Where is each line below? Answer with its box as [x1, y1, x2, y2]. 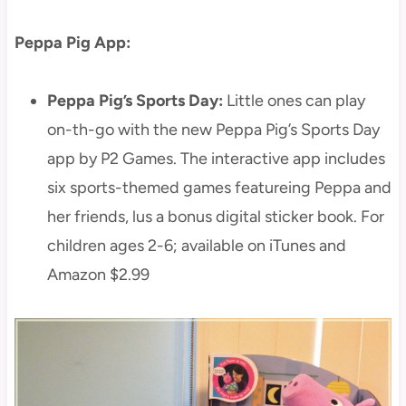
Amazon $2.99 [46, 264, 150, 285]
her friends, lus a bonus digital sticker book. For [46, 206, 384, 227]
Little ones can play [222, 90, 365, 111]
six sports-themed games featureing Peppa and [46, 177, 391, 198]
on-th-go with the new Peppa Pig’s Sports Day [46, 119, 380, 140]
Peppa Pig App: [14, 32, 130, 53]
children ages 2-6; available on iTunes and [46, 235, 346, 256]
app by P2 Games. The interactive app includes [46, 148, 385, 169]
